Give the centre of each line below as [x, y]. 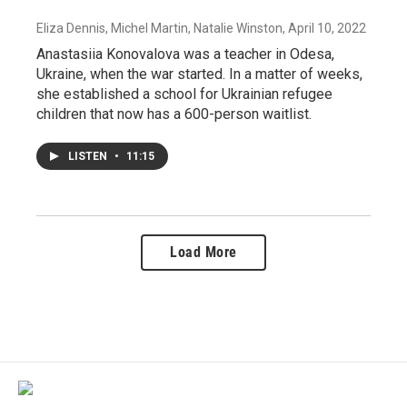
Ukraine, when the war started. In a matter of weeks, [199, 74]
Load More [203, 252]
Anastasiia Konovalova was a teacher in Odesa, [185, 54]
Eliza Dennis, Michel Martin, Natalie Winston [159, 28]
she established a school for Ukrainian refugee [184, 94]
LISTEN [89, 156]
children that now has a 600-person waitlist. [174, 114]
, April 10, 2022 [324, 28]
